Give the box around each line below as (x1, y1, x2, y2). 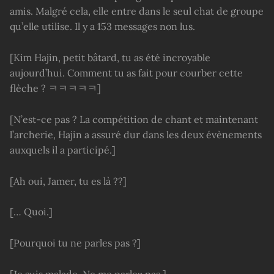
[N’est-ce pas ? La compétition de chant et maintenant (10, 113, 258, 125)
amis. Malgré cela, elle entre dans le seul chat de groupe (10, 4, 264, 17)
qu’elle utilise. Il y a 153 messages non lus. (10, 20, 195, 32)
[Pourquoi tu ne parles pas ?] (10, 237, 141, 250)
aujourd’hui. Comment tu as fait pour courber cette (10, 66, 243, 79)
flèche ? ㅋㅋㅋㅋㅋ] (10, 81, 101, 94)
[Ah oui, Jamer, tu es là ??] (10, 174, 127, 187)
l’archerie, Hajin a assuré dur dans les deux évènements (10, 128, 262, 141)
